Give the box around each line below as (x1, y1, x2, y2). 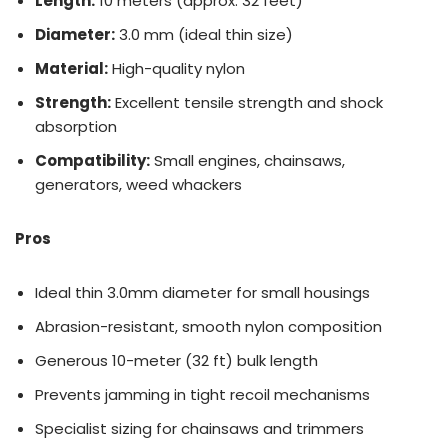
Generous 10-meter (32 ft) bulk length (35, 349, 318, 371)
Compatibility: (35, 149, 150, 171)
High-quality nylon (108, 57, 245, 79)
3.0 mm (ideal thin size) (115, 23, 293, 45)
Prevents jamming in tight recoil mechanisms (35, 383, 370, 405)
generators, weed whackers (35, 173, 242, 195)
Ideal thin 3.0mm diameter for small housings (35, 281, 370, 303)
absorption (35, 115, 117, 137)
